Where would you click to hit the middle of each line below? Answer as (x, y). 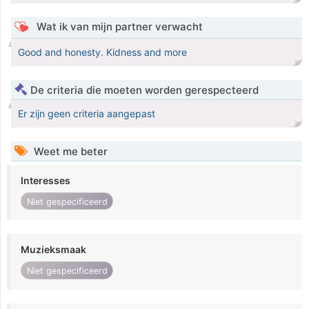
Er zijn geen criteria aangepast (87, 114)
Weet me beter (69, 152)
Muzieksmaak (53, 250)
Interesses (46, 181)
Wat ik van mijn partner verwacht (118, 27)
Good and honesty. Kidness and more (102, 52)
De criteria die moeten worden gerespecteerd (144, 90)
